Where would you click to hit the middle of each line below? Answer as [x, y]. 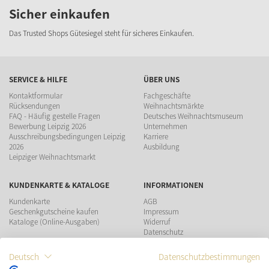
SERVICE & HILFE [38, 80]
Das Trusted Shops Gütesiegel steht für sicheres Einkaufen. [101, 33]
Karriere [156, 137]
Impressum [161, 212]
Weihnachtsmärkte [174, 106]
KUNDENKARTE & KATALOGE [59, 185]
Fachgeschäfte [167, 96]
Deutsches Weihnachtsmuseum [193, 116]
